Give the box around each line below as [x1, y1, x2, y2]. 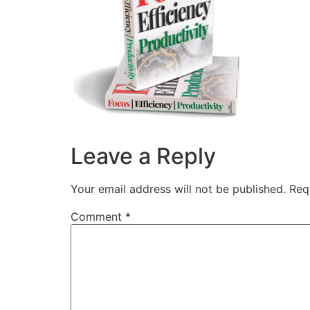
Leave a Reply [71, 143, 216, 170]
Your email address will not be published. [71, 182, 286, 197]
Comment [71, 210, 125, 224]
